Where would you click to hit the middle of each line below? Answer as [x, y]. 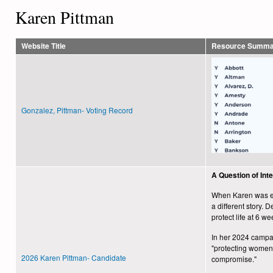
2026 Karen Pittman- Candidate [74, 257]
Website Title [44, 46]
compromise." [234, 258]
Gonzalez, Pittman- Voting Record [77, 110]
